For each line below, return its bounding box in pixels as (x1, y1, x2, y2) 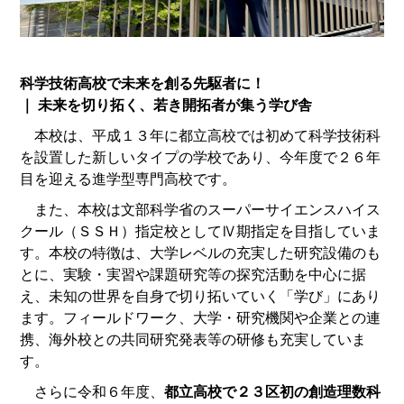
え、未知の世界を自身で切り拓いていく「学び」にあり (20, 288, 381, 304)
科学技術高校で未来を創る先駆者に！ (20, 75, 266, 91)
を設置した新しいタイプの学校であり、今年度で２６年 (20, 149, 381, 165)
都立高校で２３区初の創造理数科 (164, 383, 381, 399)
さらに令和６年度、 (20, 383, 165, 399)
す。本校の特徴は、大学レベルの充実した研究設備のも (20, 244, 381, 261)
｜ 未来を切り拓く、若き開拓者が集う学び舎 (20, 96, 313, 113)
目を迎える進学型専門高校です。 (20, 170, 237, 187)
